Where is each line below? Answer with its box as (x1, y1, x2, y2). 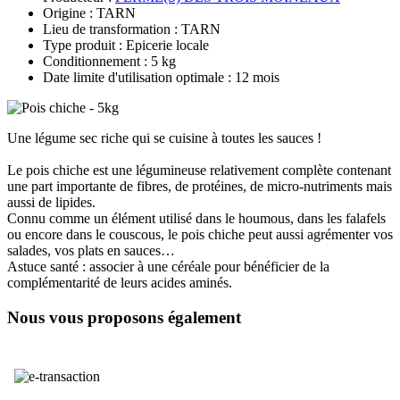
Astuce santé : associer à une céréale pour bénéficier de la (7, 258, 329, 274)
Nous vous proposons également (7, 307, 241, 327)
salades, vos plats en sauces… (7, 242, 175, 258)
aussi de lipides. (7, 194, 96, 210)
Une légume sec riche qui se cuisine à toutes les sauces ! (7, 129, 321, 146)
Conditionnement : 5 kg (43, 53, 176, 69)
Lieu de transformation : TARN (43, 21, 221, 37)
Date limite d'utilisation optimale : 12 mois (43, 69, 279, 85)
